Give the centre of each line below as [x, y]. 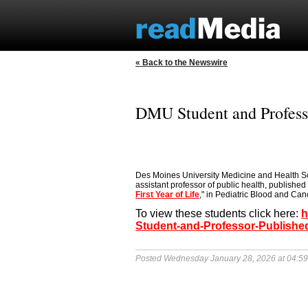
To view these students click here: [218, 213]
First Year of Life [167, 195]
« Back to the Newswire [181, 63]
